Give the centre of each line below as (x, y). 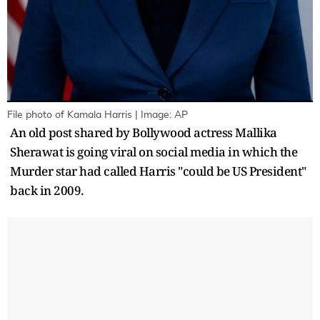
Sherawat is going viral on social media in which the (154, 152)
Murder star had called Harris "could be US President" (158, 171)
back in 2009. (47, 191)
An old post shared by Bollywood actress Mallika (144, 133)
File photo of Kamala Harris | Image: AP (97, 115)
